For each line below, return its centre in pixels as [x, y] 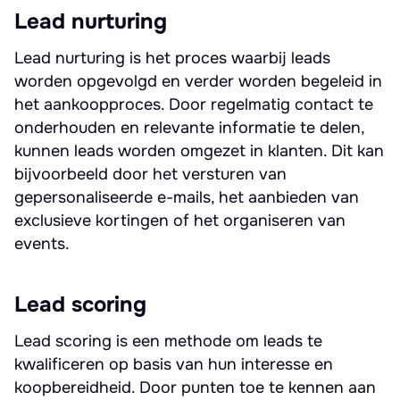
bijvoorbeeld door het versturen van [150, 174]
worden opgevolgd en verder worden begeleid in [198, 81]
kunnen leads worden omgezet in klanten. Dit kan [199, 151]
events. [42, 244]
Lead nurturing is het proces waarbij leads [172, 58]
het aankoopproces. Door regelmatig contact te [194, 104]
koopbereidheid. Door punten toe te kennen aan [195, 387]
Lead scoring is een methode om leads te [168, 341]
